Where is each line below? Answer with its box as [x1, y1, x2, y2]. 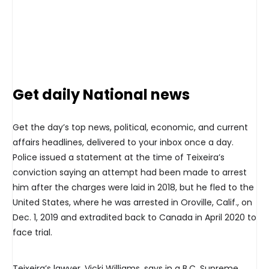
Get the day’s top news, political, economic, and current [13, 121, 248, 134]
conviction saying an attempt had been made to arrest [13, 166, 247, 179]
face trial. [13, 226, 52, 239]
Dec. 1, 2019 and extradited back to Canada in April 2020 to [13, 211, 256, 224]
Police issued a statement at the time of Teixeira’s [13, 151, 225, 164]
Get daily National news [13, 85, 190, 105]
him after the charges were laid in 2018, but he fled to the [13, 181, 254, 194]
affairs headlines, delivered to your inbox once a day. [13, 136, 234, 149]
